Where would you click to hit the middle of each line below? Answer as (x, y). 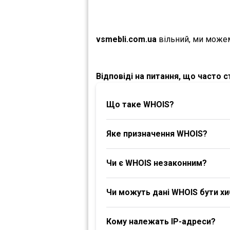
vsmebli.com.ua (126, 39)
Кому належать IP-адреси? (161, 222)
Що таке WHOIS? (140, 104)
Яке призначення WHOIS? (157, 134)
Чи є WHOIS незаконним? (157, 163)
